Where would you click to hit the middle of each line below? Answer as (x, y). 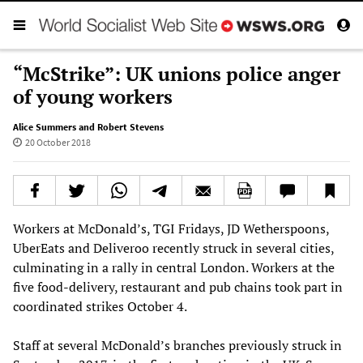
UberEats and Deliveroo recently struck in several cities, (173, 248)
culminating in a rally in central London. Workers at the (174, 267)
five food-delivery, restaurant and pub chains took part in (178, 286)
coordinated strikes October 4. (100, 306)
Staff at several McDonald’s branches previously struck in (177, 345)
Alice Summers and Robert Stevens (88, 126)
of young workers (93, 96)
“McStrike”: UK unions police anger (177, 73)
